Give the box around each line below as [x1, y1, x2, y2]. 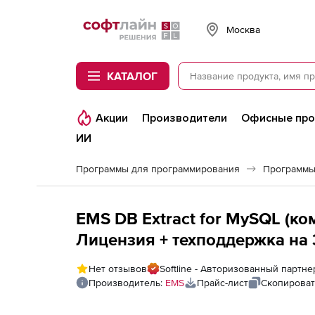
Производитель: [89, 277, 165, 288]
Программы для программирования [76, 163, 240, 174]
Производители [142, 111, 227, 125]
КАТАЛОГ [107, 70, 157, 82]
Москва [226, 23, 260, 35]
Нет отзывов [89, 263, 147, 274]
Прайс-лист [197, 277, 248, 288]
